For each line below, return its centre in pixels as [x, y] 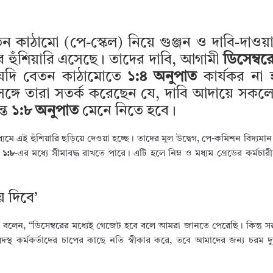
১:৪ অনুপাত [162, 77]
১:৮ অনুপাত [45, 112]
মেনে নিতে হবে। [127, 112]
